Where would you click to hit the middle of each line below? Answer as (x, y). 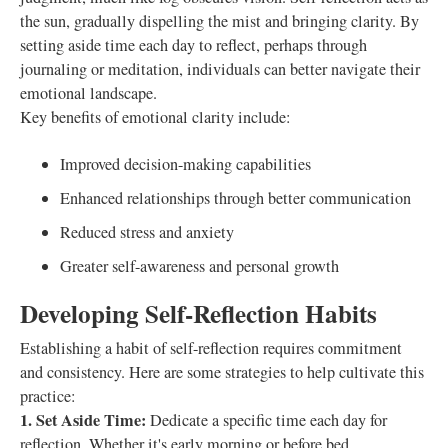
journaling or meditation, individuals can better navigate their (220, 69)
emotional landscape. (88, 93)
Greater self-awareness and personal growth (199, 266)
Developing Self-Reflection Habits (198, 313)
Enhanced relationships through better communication (235, 198)
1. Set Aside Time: (83, 420)
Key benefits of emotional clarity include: (155, 117)
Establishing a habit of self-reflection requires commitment (211, 348)
